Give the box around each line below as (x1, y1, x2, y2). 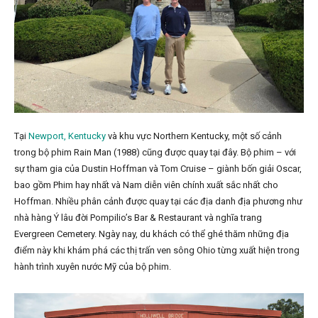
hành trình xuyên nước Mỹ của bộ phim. (14, 261, 171, 273)
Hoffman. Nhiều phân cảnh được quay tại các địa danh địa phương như (14, 196, 302, 207)
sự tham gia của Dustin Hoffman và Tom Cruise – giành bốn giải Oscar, (14, 163, 302, 175)
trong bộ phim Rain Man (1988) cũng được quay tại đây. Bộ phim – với (14, 147, 296, 158)
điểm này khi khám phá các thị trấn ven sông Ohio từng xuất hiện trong (14, 245, 300, 256)
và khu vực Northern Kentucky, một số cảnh (106, 131, 282, 142)
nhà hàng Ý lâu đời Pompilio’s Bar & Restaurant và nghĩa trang (14, 212, 262, 224)
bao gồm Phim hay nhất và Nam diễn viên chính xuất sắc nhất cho (14, 180, 278, 191)
